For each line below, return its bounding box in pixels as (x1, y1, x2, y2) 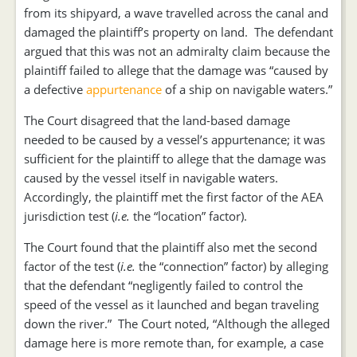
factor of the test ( (24, 258, 120, 274)
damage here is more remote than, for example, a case (24, 335, 324, 351)
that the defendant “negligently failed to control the (24, 277, 303, 293)
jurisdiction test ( (24, 208, 115, 224)
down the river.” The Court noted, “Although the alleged (24, 316, 330, 331)
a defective (24, 81, 86, 97)
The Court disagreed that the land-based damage (24, 112, 290, 128)
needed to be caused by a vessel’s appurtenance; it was (24, 131, 325, 147)
